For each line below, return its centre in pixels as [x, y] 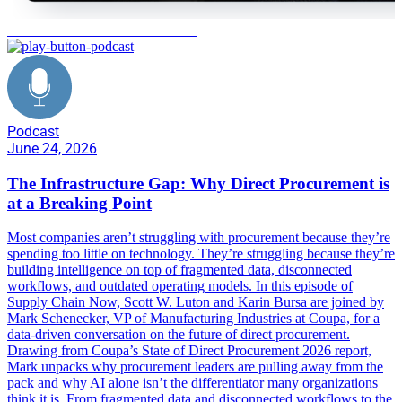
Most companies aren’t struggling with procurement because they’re [199, 238]
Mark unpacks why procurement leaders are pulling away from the [195, 367]
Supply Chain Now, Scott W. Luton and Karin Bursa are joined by [196, 302]
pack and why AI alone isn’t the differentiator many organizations [192, 383]
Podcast [33, 131]
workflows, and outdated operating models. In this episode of [180, 286]
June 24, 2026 [52, 148]
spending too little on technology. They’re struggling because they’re [201, 254]
